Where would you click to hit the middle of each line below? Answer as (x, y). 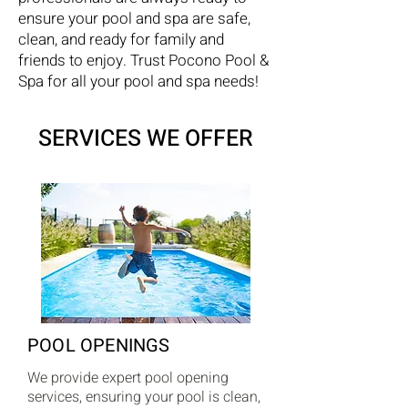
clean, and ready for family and (121, 40)
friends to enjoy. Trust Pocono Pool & (143, 61)
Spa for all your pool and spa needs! (138, 82)
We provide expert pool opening (128, 378)
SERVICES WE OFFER (146, 139)
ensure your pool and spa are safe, (134, 19)
